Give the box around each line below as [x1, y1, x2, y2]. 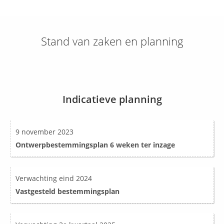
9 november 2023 [15, 127, 73, 137]
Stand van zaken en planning [40, 33, 183, 49]
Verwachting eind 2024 [15, 173, 92, 183]
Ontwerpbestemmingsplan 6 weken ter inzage [15, 140, 175, 150]
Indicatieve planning [62, 92, 162, 106]
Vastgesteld [15, 186, 57, 196]
